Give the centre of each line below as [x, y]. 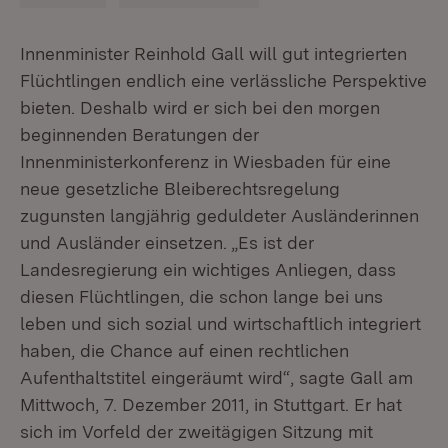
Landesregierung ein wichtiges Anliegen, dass [208, 269]
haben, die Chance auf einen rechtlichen [184, 350]
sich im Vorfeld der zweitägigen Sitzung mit [196, 431]
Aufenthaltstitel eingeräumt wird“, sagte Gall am [216, 377]
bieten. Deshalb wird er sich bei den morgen [200, 107]
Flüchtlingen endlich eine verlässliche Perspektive [223, 80]
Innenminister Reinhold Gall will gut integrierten [213, 53]
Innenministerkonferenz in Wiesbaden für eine [205, 161]
